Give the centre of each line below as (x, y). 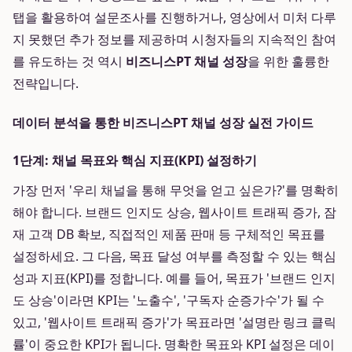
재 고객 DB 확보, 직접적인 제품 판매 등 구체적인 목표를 (169, 234)
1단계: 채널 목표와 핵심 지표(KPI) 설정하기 (135, 160)
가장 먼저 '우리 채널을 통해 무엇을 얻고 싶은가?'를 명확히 (176, 190)
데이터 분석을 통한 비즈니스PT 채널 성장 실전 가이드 (163, 123)
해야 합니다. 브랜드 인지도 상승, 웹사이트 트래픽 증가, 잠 (174, 212)
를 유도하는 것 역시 (69, 61)
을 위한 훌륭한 (288, 61)
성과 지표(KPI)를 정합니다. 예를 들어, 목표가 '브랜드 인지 (174, 278)
